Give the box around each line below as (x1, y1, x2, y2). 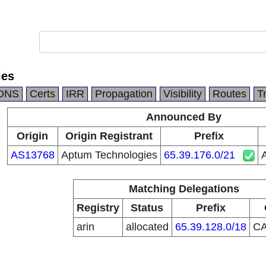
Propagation (95, 88, 153, 100)
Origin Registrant (65, 130, 153, 142)
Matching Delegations (128, 183, 239, 195)
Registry (76, 202, 119, 214)
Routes (213, 88, 246, 100)
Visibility (163, 88, 202, 100)
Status (131, 202, 163, 214)
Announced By (146, 111, 221, 123)
